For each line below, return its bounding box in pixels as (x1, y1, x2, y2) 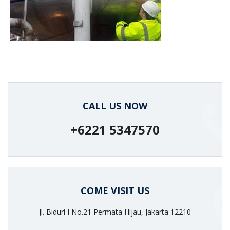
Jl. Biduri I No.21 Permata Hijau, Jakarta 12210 (39, 207, 191, 217)
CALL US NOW (83, 100, 147, 112)
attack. (74, 12, 97, 22)
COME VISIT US (81, 184, 149, 197)
